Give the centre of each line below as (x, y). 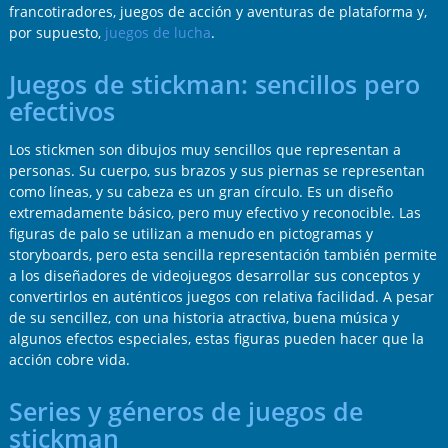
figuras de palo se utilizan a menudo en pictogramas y (190, 234)
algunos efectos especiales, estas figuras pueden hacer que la (216, 339)
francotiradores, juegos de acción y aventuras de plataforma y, (217, 12)
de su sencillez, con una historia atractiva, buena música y (203, 318)
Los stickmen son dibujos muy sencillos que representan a (204, 150)
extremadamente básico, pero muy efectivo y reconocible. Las (214, 213)
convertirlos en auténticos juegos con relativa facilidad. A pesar (221, 297)
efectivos (61, 112)
